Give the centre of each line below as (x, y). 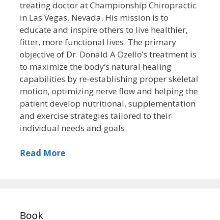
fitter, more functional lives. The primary (98, 42)
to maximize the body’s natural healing (96, 67)
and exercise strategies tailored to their (96, 116)
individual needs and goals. (73, 128)
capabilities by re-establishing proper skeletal (109, 79)
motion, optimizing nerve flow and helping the (109, 91)
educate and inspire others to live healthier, (104, 30)
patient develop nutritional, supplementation (108, 104)
